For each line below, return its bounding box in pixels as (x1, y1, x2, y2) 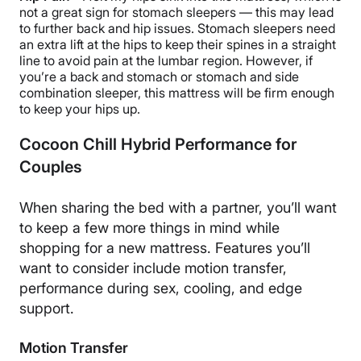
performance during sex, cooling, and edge (19, 280, 302, 297)
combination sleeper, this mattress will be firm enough (19, 85, 334, 102)
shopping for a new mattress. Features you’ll (19, 239, 310, 257)
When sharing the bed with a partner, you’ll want (19, 199, 337, 217)
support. (19, 300, 74, 317)
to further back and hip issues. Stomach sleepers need (19, 20, 335, 37)
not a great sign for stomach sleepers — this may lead (19, 4, 334, 21)
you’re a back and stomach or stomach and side (19, 68, 299, 85)
